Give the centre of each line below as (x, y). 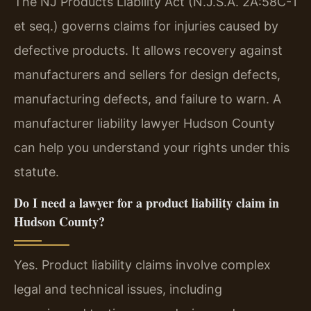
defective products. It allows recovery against (148, 50)
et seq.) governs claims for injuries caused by (146, 26)
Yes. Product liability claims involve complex (142, 265)
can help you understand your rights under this (152, 147)
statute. (36, 171)
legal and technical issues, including (118, 289)
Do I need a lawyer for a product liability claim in (146, 203)
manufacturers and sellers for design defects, (147, 74)
